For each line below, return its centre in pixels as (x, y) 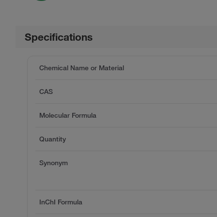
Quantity (53, 139)
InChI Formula (61, 202)
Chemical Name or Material (82, 68)
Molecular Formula (68, 116)
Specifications (59, 37)
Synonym (54, 163)
